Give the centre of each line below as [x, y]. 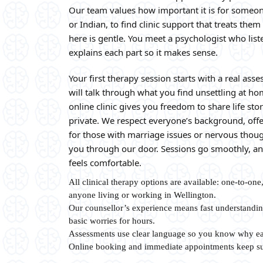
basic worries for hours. [112, 221]
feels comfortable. [105, 163]
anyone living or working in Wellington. [142, 195]
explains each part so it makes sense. [143, 52]
